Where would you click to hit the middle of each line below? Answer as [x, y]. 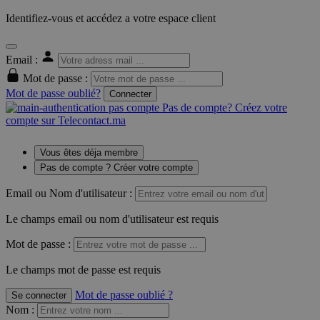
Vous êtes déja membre [89, 153]
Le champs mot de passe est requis [83, 270]
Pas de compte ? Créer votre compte [116, 168]
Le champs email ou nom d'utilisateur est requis [112, 219]
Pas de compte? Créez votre [223, 108]
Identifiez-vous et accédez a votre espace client [111, 19]
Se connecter [39, 296]
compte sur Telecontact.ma [66, 121]
